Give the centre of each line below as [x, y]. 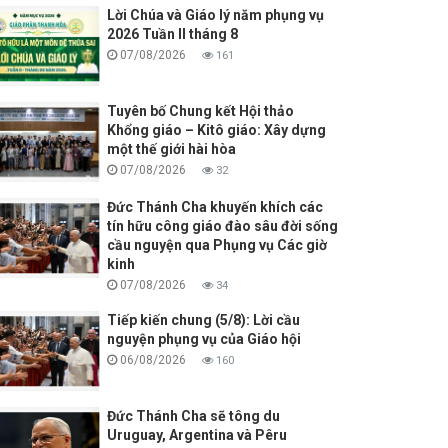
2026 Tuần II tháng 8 [172, 34]
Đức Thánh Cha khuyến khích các [214, 207]
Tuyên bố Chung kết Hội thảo [200, 111]
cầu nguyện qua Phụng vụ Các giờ [216, 245]
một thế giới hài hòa [171, 149]
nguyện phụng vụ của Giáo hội [203, 339]
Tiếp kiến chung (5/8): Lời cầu [203, 320]
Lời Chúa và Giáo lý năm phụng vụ [215, 15]
